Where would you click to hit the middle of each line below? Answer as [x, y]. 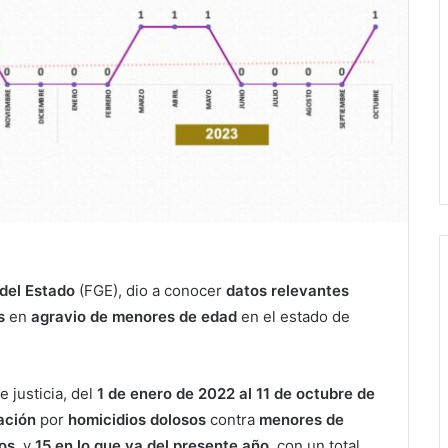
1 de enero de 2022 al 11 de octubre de [236, 393]
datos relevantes [287, 290]
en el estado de [293, 316]
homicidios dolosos [137, 419]
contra [232, 419]
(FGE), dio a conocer [150, 290]
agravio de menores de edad [134, 316]
